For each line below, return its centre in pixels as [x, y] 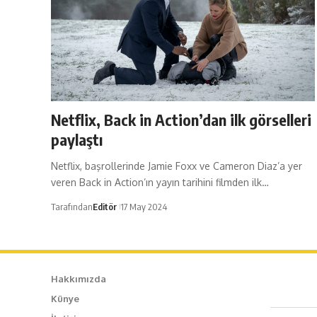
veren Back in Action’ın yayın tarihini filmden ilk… [160, 183]
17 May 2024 [144, 207]
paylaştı [77, 140]
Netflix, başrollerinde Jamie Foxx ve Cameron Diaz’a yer [177, 166]
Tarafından [72, 207]
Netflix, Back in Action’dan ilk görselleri [181, 120]
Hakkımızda [79, 279]
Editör [105, 207]
